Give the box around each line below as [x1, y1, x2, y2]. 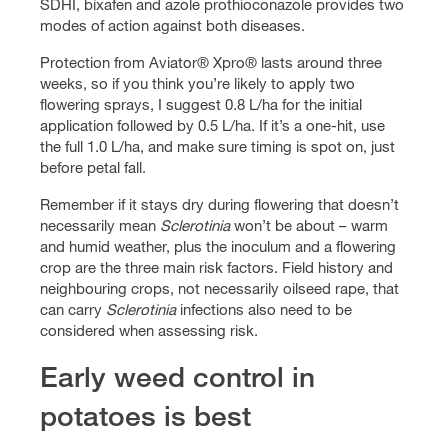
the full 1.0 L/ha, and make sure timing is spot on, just [40, 137, 395, 156]
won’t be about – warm [230, 216, 388, 235]
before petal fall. [40, 158, 146, 177]
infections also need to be [176, 300, 352, 319]
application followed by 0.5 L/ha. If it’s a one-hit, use [40, 116, 385, 135]
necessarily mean [40, 216, 160, 235]
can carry [40, 300, 106, 319]
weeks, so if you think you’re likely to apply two [40, 74, 355, 93]
